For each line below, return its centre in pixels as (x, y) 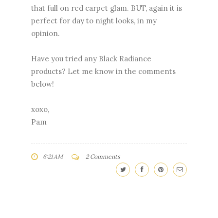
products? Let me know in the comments (103, 72)
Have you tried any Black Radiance (91, 59)
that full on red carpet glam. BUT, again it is (107, 8)
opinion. (45, 34)
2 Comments (103, 157)
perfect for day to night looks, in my (94, 21)
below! (43, 84)
